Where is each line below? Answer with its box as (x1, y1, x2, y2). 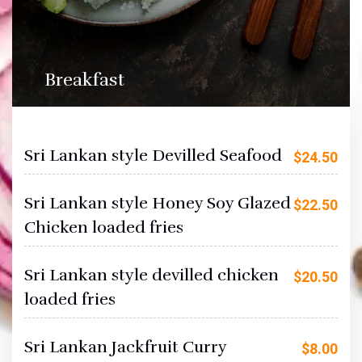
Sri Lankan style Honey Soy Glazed (24, 192, 291, 213)
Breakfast (44, 68, 124, 90)
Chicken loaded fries (24, 217, 183, 238)
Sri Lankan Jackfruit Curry (24, 336, 227, 357)
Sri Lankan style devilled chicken (24, 264, 279, 285)
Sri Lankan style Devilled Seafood (24, 145, 282, 166)
